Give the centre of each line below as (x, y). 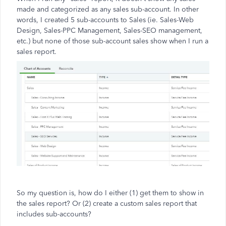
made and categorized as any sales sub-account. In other (108, 9)
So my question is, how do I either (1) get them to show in (110, 193)
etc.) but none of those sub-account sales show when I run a (112, 41)
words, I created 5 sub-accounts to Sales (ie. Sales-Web (105, 20)
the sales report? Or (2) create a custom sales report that (107, 203)
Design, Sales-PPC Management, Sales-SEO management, (109, 31)
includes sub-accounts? (54, 214)
